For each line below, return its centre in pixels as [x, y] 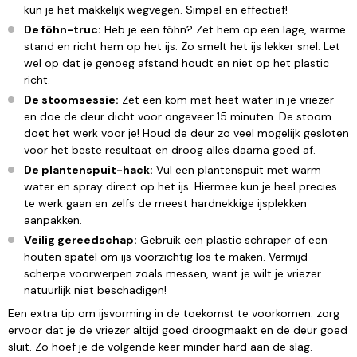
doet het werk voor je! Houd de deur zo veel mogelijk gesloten [186, 133]
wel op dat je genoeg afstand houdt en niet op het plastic [177, 63]
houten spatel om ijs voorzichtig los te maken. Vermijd [166, 256]
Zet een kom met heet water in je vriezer [226, 99]
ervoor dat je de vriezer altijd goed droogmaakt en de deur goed [178, 330]
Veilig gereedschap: [80, 239]
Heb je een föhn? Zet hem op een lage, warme [224, 29]
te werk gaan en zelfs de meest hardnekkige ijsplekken [165, 203]
